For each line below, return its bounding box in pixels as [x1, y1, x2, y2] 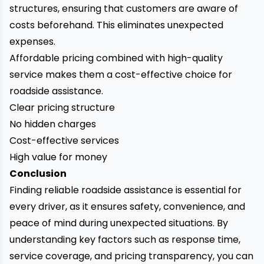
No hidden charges [9, 117, 96, 131]
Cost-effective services [9, 134, 119, 147]
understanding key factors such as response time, [9, 233, 240, 246]
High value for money [9, 150, 107, 164]
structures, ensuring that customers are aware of [9, 2, 238, 15]
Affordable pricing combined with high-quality [9, 51, 223, 65]
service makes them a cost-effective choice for [9, 68, 232, 81]
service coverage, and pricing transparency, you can [9, 249, 253, 263]
